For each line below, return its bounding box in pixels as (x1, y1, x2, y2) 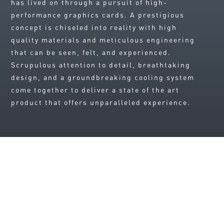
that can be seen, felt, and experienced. (11, 47, 171, 57)
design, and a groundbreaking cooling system (11, 72, 195, 82)
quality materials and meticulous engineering (11, 35, 195, 44)
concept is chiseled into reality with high (11, 22, 177, 32)
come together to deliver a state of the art (11, 85, 180, 94)
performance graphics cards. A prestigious (11, 10, 185, 19)
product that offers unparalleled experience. (11, 97, 191, 107)
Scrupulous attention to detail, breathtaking (11, 60, 191, 69)
